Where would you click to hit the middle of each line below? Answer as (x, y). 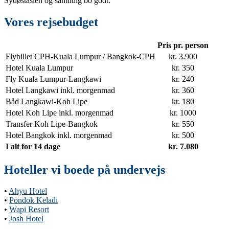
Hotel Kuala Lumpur (39, 67)
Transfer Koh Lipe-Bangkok (52, 124)
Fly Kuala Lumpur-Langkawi (53, 79)
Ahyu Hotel (28, 191)
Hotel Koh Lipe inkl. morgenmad (60, 112)
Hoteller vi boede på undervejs (85, 169)
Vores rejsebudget (51, 22)
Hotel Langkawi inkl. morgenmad (60, 90)
